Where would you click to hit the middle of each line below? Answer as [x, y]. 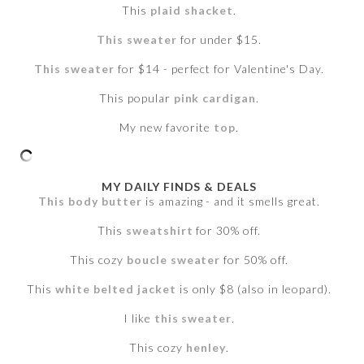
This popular [136, 98]
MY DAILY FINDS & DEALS [179, 187]
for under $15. [219, 40]
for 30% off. [227, 231]
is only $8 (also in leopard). [253, 289]
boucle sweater [173, 260]
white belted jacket [115, 289]
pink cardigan [215, 98]
